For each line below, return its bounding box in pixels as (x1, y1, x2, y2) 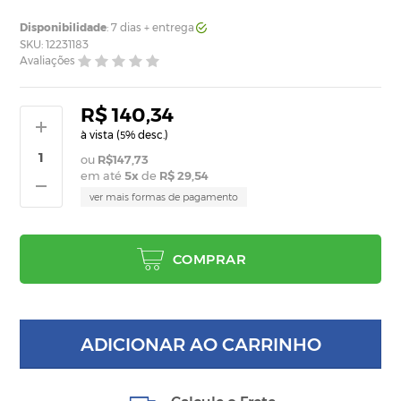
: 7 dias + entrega (107, 21, 195, 35)
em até (81, 168, 125, 183)
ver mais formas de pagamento (90, 191, 239, 204)
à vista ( (81, 128, 121, 142)
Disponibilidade (20, 21, 107, 35)
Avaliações (20, 54, 76, 68)
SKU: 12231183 (20, 38, 90, 52)
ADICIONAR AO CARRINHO (80, 333, 321, 355)
